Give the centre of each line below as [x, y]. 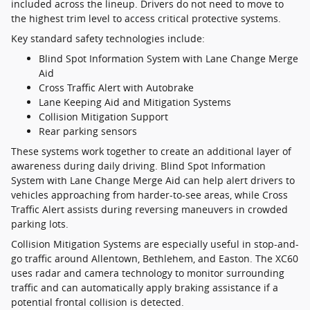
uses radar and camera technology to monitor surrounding [148, 273]
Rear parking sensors [88, 131]
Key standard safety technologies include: [108, 38]
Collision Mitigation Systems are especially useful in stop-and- [155, 244]
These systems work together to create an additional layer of [151, 151]
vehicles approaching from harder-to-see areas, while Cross [149, 195]
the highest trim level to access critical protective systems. [146, 18]
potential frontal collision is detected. [98, 302]
